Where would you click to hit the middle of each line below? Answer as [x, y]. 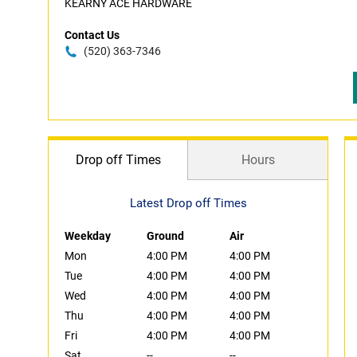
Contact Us [92, 35]
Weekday [88, 236]
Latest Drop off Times [188, 203]
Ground [166, 236]
